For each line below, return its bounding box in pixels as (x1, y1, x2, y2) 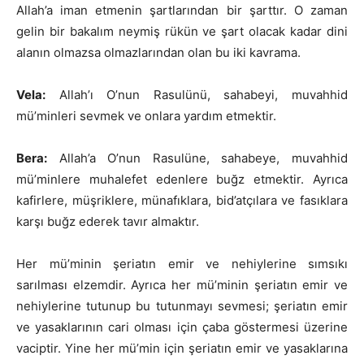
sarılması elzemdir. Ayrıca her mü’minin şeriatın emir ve (16, 277, 348, 293)
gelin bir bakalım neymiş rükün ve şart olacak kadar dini (16, 24, 348, 40)
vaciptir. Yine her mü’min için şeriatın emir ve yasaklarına (16, 340, 348, 357)
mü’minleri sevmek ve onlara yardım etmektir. (16, 108, 276, 124)
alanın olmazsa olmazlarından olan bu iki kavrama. (16, 45, 301, 61)
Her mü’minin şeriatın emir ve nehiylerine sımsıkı (16, 256, 348, 272)
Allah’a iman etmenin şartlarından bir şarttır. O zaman (16, 2, 348, 19)
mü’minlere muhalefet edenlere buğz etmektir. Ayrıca (16, 171, 348, 188)
